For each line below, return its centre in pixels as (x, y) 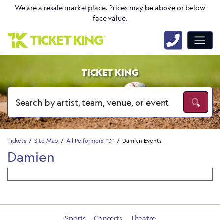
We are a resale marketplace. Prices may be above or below (110, 8)
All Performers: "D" (90, 140)
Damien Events (142, 140)
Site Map (46, 140)
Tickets (17, 140)
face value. (110, 18)
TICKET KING (110, 72)
